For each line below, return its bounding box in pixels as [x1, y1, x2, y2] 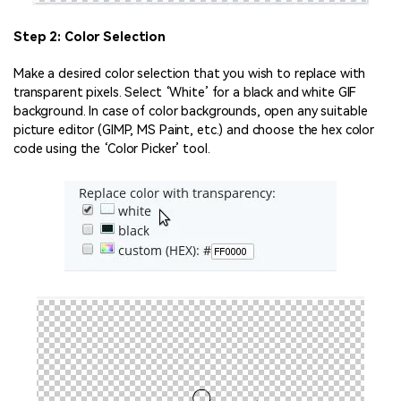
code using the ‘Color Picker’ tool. [13, 141, 210, 157]
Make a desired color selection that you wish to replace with [13, 65, 366, 81]
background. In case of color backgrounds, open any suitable [13, 103, 368, 119]
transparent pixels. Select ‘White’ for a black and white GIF [13, 84, 357, 100]
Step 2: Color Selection [13, 30, 166, 46]
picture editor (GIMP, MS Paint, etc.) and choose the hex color [13, 122, 375, 138]
